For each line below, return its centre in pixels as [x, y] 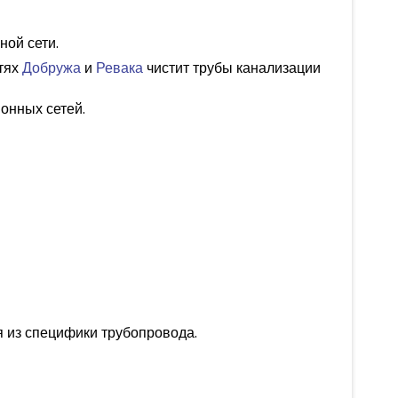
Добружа [52, 68]
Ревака [119, 68]
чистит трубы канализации [232, 68]
